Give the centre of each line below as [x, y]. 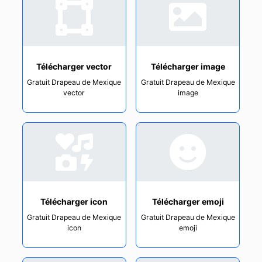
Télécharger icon [74, 201]
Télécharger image [188, 66]
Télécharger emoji [188, 201]
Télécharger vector [74, 66]
